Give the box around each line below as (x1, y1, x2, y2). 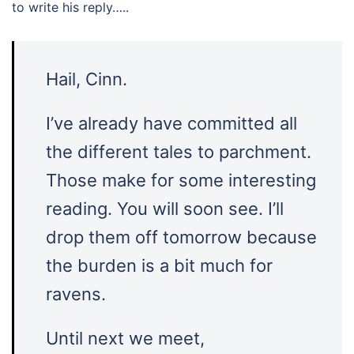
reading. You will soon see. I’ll (46, 198, 284, 219)
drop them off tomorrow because (46, 227, 317, 247)
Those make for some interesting (46, 170, 316, 190)
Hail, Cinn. (46, 69, 127, 89)
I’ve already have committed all (46, 113, 297, 134)
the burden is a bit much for (46, 255, 273, 276)
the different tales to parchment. (46, 141, 311, 162)
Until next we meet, (46, 328, 205, 348)
